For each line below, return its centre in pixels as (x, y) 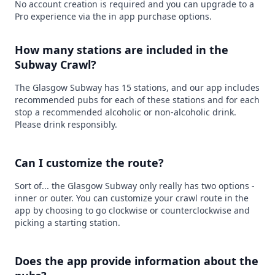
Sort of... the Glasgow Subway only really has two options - (135, 186)
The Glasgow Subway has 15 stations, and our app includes (137, 87)
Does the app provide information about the (137, 261)
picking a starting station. (68, 223)
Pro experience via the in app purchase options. (113, 16)
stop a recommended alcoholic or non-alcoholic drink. (126, 112)
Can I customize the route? (89, 163)
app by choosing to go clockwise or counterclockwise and (132, 210)
